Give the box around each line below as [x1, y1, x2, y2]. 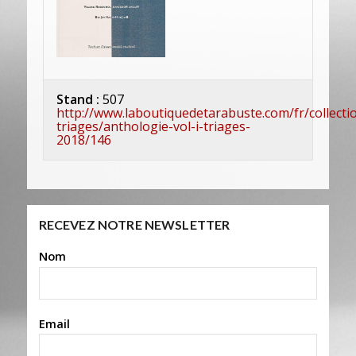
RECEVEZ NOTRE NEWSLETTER [38, 217, 230, 233]
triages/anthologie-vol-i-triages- [56, 118, 250, 136]
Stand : [56, 91, 99, 109]
